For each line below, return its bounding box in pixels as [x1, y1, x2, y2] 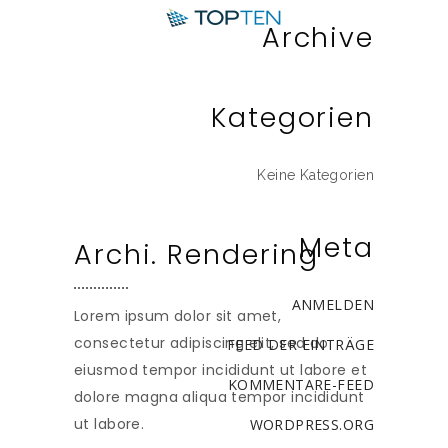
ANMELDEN [291, 295, 374, 314]
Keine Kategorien [257, 167, 374, 183]
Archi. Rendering [74, 236, 320, 273]
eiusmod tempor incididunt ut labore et [74, 360, 367, 380]
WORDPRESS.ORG [249, 415, 374, 434]
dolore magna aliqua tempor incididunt [74, 387, 365, 407]
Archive [261, 19, 374, 56]
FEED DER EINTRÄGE [226, 335, 374, 354]
